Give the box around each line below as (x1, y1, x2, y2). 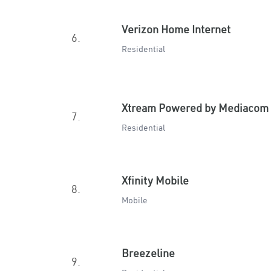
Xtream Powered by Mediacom (122, 101, 269, 115)
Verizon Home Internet (122, 22, 230, 36)
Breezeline (122, 246, 175, 260)
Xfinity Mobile (122, 174, 189, 188)
